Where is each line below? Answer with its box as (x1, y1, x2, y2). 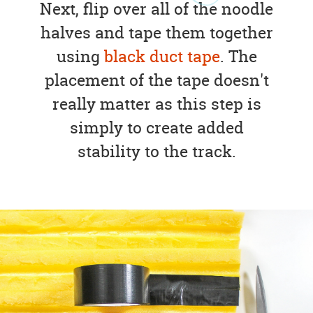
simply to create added (69, 117, 244, 139)
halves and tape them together (40, 22, 273, 44)
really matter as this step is (52, 93, 261, 115)
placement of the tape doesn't (44, 69, 269, 92)
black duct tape (103, 45, 220, 68)
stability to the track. (77, 140, 236, 163)
